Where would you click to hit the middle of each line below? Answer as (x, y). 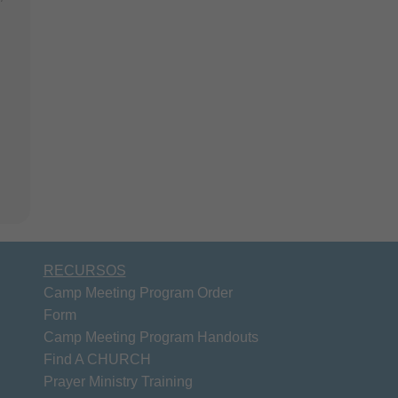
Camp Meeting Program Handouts (151, 337)
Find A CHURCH (97, 359)
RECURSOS (84, 270)
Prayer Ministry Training (118, 381)
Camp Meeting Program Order (138, 292)
